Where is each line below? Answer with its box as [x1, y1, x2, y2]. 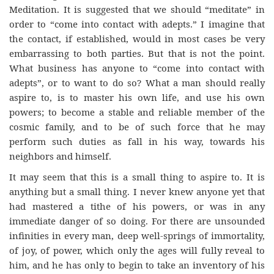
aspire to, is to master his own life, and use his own [9, 91, 265, 103]
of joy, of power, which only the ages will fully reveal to [9, 244, 265, 257]
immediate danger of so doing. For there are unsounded [9, 215, 265, 228]
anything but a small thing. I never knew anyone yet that [9, 185, 265, 198]
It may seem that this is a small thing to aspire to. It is [9, 171, 265, 183]
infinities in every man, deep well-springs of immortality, [9, 229, 265, 242]
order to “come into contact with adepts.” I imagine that [9, 17, 265, 30]
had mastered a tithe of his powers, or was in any [9, 200, 265, 213]
